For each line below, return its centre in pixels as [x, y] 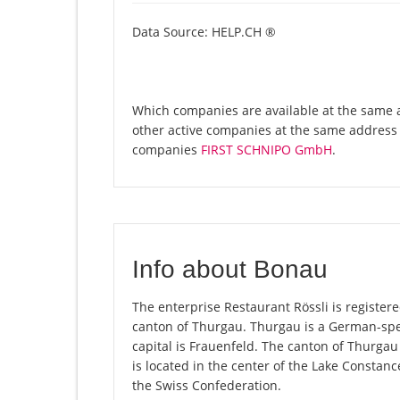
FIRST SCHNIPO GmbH [267, 150]
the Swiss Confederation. [207, 386]
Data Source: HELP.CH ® [204, 32]
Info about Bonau [230, 270]
